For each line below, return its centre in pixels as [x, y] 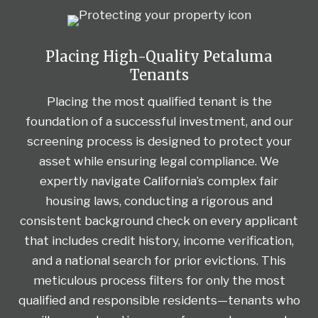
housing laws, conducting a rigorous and [159, 201]
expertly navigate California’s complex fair [159, 181]
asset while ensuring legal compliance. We [159, 161]
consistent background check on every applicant [159, 220]
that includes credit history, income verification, [159, 240]
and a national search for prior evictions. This [159, 260]
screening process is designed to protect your [159, 141]
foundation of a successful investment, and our [159, 121]
